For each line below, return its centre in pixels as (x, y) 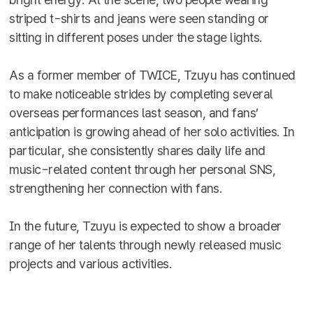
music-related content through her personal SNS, (143, 169)
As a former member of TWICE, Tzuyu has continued (152, 75)
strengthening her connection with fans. (116, 188)
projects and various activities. (91, 264)
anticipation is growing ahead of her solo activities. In (152, 132)
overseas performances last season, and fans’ (134, 113)
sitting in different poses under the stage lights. (136, 37)
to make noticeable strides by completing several (141, 94)
